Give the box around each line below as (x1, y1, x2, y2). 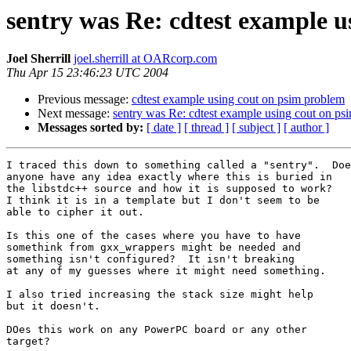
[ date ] (147, 121, 181, 135)
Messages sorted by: (38, 121, 143, 135)
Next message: (38, 107, 113, 121)
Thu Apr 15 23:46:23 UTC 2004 (6, 66, 168, 80)
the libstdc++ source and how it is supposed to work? (6, 183, 332, 195)
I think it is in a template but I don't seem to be (6, 194, 320, 207)
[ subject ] (232, 121, 280, 135)
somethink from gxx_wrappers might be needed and (6, 241, 301, 254)
